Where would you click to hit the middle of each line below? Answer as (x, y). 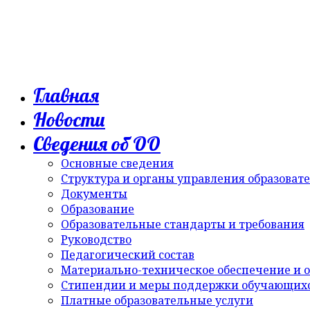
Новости (69, 119)
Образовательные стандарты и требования (183, 224)
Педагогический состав (128, 255)
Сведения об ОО (97, 144)
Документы (94, 194)
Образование (98, 209)
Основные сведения (117, 163)
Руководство (96, 239)
